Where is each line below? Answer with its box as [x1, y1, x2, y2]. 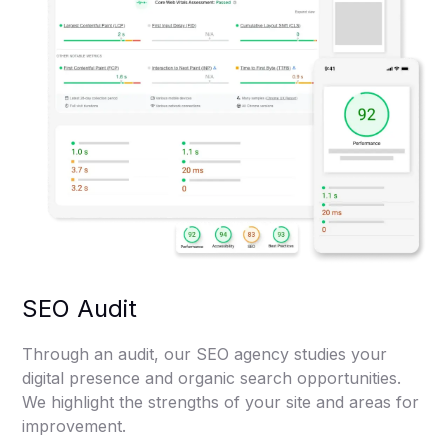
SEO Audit [22, 293, 138, 323]
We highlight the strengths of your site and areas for [22, 391, 420, 412]
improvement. [22, 415, 127, 436]
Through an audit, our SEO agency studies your [22, 343, 388, 364]
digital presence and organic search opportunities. [22, 367, 402, 388]
